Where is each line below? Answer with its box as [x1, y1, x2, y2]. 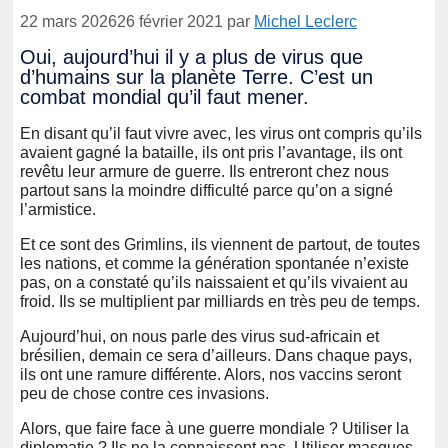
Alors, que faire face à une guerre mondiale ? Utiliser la [20, 419, 409, 437]
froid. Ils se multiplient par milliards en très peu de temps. [20, 292, 420, 310]
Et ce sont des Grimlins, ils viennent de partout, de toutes [20, 235, 420, 253]
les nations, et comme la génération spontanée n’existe [20, 254, 409, 272]
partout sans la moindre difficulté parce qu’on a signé [20, 181, 393, 199]
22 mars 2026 [20, 12, 117, 30]
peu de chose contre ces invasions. [20, 384, 269, 402]
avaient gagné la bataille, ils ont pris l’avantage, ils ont [20, 143, 402, 161]
